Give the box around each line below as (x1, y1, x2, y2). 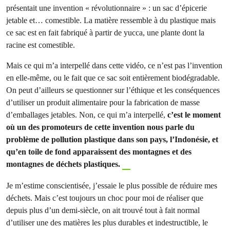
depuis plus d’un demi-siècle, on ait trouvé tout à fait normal (6, 205, 200, 215)
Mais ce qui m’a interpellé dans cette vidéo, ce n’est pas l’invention (6, 61, 222, 70)
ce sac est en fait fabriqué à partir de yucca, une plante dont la (6, 28, 204, 37)
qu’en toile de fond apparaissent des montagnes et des (6, 147, 191, 157)
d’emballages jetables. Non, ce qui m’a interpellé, (6, 110, 167, 120)
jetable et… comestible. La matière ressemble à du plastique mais (6, 15, 216, 25)
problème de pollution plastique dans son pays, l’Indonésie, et (6, 135, 218, 144)
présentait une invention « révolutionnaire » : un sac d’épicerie (6, 3, 207, 13)
